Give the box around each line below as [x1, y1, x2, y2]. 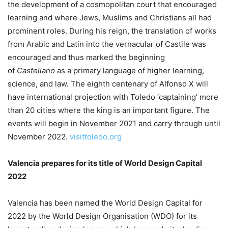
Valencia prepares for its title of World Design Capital [8, 158, 202, 168]
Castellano [17, 66, 55, 75]
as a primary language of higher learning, [55, 66, 204, 75]
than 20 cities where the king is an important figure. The [8, 105, 210, 115]
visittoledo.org [70, 132, 122, 141]
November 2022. [8, 132, 70, 141]
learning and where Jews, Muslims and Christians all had [8, 13, 212, 22]
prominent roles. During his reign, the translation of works [8, 26, 216, 36]
